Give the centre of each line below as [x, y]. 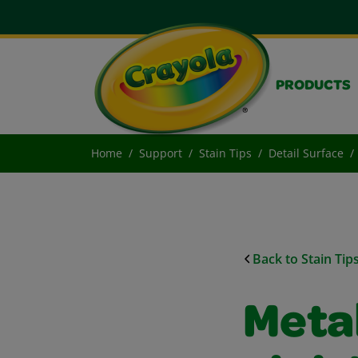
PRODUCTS [313, 86]
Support [161, 153]
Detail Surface [306, 153]
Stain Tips [225, 153]
